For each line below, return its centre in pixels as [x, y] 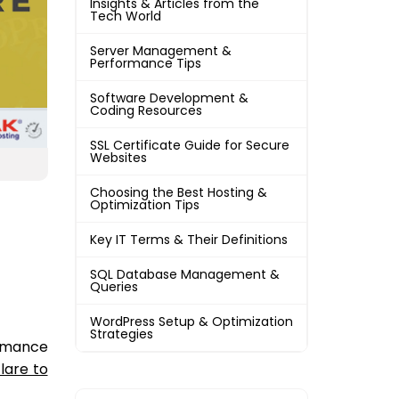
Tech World [125, 16]
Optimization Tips [144, 205]
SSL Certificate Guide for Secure [189, 145]
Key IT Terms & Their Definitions [188, 240]
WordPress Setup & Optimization [191, 322]
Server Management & [160, 51]
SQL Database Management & [184, 274]
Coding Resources [146, 110]
